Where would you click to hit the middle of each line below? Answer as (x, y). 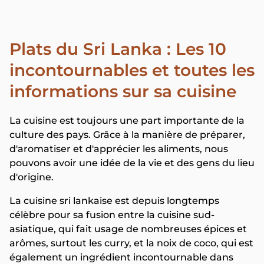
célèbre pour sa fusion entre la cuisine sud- (112, 215)
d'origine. (32, 177)
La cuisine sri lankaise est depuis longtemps (114, 201)
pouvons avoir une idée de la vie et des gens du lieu (132, 163)
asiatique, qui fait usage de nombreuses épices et (128, 229)
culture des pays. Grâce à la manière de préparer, (127, 135)
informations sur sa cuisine (123, 91)
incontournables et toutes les (132, 70)
